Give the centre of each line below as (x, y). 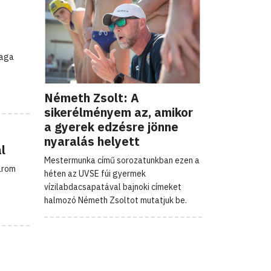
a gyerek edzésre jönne (111, 126)
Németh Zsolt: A (92, 97)
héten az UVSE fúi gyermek (95, 173)
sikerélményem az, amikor (119, 112)
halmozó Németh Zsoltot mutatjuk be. (116, 200)
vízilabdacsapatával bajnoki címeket (113, 187)
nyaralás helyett (92, 141)
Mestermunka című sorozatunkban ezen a (122, 160)
